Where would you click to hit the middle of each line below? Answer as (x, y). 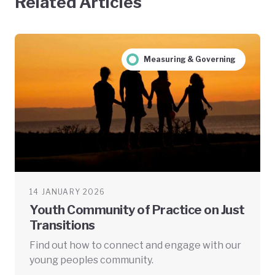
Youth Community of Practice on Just (137, 210)
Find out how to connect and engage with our (135, 245)
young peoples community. (91, 260)
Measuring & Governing (189, 59)
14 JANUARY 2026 (67, 192)
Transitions (62, 225)
